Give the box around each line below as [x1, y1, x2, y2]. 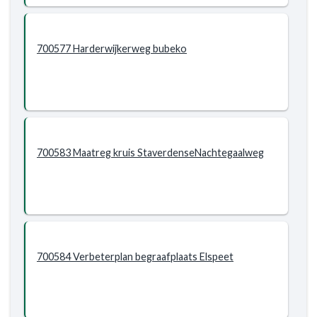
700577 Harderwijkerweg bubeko [37, 42, 187, 54]
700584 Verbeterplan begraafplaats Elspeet [37, 250, 234, 263]
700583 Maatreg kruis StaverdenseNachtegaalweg [37, 146, 264, 158]
